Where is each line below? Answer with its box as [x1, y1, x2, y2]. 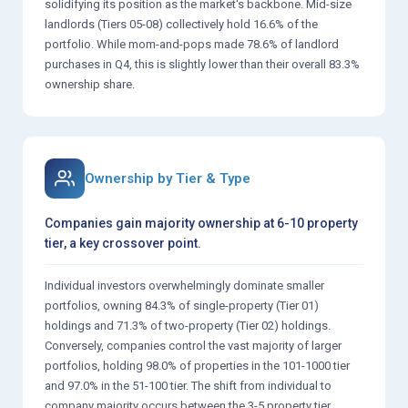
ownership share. [45, 76, 135, 91]
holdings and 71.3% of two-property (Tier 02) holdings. [45, 318, 331, 332]
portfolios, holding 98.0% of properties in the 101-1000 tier [45, 358, 350, 372]
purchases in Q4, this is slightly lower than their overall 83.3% [45, 56, 360, 71]
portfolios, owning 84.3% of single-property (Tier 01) [45, 298, 319, 312]
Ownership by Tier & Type [85, 169, 250, 187]
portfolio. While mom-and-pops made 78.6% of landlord [45, 36, 339, 51]
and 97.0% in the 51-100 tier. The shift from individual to [45, 378, 331, 393]
